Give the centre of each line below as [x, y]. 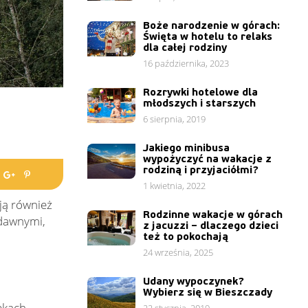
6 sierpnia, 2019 [175, 119]
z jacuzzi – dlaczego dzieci [211, 225]
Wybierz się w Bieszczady [208, 292]
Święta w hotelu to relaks [208, 36]
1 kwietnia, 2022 [175, 186]
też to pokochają [186, 236]
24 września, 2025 [178, 252]
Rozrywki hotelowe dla [201, 92]
